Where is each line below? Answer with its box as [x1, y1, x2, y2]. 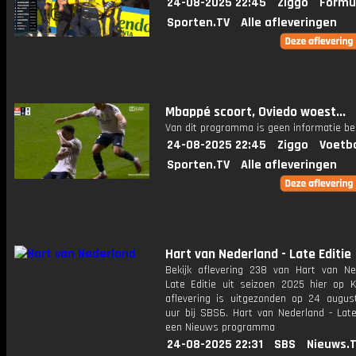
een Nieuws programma [165, 320, 275, 335]
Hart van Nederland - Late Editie [165, 246, 351, 263]
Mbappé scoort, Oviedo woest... [165, 103, 346, 121]
